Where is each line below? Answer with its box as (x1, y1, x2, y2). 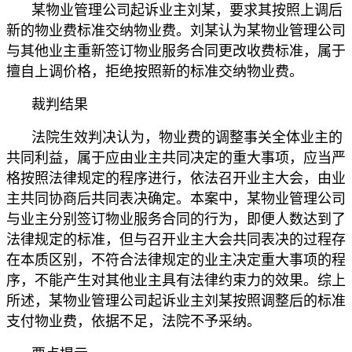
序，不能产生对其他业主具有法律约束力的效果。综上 (6, 272, 346, 288)
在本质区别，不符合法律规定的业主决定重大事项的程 (6, 251, 346, 268)
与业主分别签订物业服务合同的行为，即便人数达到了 (6, 211, 346, 227)
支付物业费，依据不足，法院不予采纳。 (6, 313, 261, 329)
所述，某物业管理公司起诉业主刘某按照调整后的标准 (6, 292, 346, 309)
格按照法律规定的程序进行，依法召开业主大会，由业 (6, 170, 346, 186)
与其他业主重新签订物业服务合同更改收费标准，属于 (6, 42, 346, 59)
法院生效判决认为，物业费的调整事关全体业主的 (31, 129, 343, 145)
